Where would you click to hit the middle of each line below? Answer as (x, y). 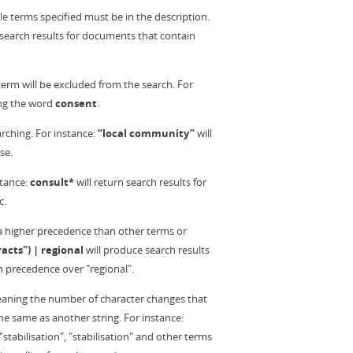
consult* (52, 182)
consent (76, 103)
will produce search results (147, 250)
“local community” (146, 133)
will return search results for (140, 182)
